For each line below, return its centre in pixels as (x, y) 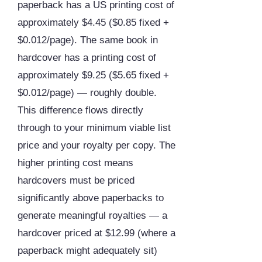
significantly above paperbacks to (91, 198)
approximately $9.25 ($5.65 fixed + (93, 75)
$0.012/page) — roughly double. (87, 93)
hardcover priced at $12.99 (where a (96, 233)
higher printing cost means (75, 163)
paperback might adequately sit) (87, 251)
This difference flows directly (80, 111)
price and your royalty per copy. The (96, 146)
